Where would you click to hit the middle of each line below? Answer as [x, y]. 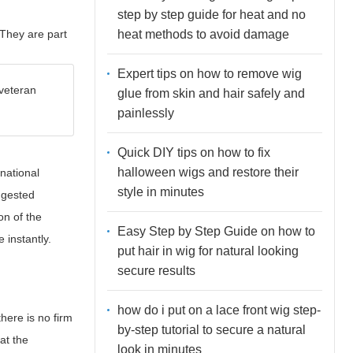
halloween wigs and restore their [208, 172]
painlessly [145, 113]
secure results [156, 270]
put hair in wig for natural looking [208, 251]
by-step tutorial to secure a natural [211, 329]
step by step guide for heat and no [211, 14]
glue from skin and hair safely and [211, 93]
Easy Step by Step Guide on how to [216, 231]
